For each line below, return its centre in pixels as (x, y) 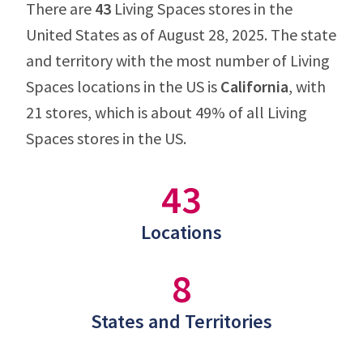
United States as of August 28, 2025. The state (181, 34)
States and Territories (181, 321)
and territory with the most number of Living (178, 60)
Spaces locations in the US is (123, 86)
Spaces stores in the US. (106, 138)
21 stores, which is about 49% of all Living (167, 112)
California (254, 86)
